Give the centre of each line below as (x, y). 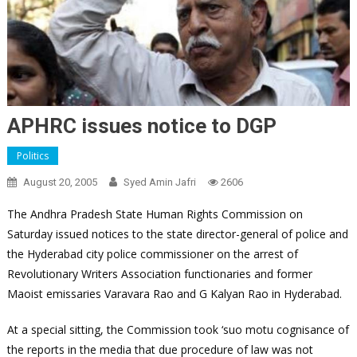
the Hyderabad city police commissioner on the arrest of (152, 254)
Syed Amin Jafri (159, 182)
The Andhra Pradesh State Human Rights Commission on (155, 214)
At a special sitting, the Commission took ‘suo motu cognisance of (178, 330)
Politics (32, 156)
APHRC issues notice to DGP (141, 126)
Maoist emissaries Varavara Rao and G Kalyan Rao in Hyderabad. (174, 294)
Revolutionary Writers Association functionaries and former (159, 274)
